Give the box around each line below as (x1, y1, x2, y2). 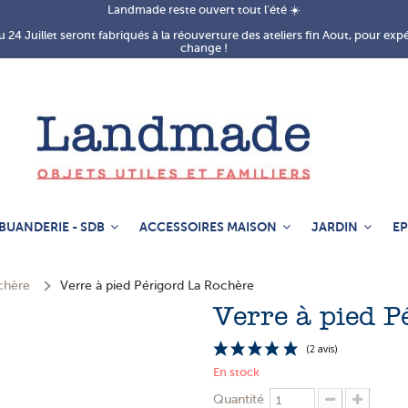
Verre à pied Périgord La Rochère (60, 278, 254, 292)
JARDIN (311, 219, 361, 234)
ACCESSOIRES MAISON (138, 219, 280, 234)
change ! (180, 41, 228, 55)
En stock (213, 364, 260, 379)
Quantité (213, 392, 264, 406)
